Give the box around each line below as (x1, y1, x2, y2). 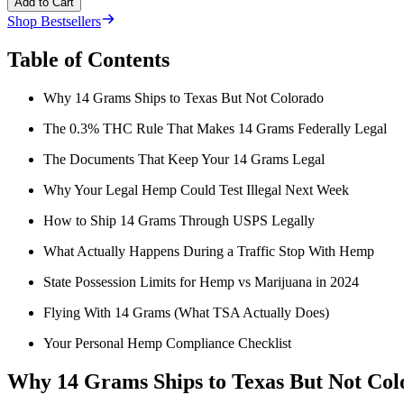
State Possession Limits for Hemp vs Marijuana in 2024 (43, 274, 359, 290)
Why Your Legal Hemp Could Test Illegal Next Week (43, 182, 349, 198)
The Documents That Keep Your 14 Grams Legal (43, 151, 325, 168)
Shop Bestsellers (7, 14, 101, 30)
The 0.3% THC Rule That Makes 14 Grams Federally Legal (43, 121, 387, 137)
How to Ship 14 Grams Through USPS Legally (43, 213, 315, 229)
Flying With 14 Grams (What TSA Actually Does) (43, 305, 329, 321)
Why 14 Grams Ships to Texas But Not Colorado (43, 90, 324, 106)
